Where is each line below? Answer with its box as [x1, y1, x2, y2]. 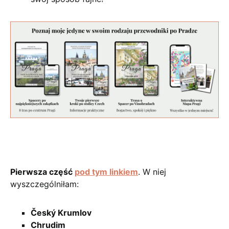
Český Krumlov [31, 207, 91, 218]
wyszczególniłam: [10, 178, 79, 189]
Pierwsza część [10, 166, 75, 177]
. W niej [138, 166, 166, 177]
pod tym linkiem [75, 166, 138, 177]
